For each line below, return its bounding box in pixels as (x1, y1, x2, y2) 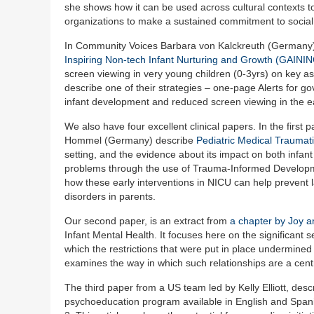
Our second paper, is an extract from (64, 215, 230, 227)
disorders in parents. (64, 191, 156, 203)
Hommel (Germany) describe (64, 135, 196, 146)
